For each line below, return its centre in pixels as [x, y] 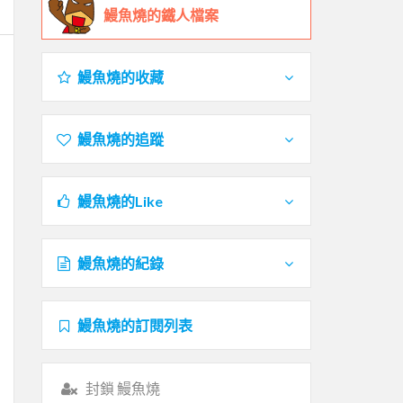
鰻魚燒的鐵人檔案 [161, 14]
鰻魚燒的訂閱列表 [134, 325]
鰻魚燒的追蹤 [120, 139]
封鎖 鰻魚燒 [122, 388]
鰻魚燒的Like [120, 201]
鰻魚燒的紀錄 [120, 263]
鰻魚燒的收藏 [120, 76]
